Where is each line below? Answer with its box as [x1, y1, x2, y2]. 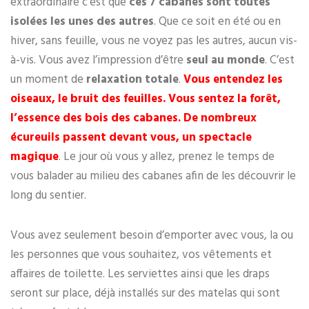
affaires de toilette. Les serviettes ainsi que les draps [10, 265, 270, 284]
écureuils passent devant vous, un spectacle [10, 128, 252, 148]
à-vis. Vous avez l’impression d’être [10, 51, 186, 70]
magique [10, 148, 59, 167]
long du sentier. [10, 186, 86, 206]
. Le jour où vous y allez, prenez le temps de [59, 148, 275, 167]
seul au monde [186, 51, 265, 70]
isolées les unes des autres [10, 12, 154, 32]
